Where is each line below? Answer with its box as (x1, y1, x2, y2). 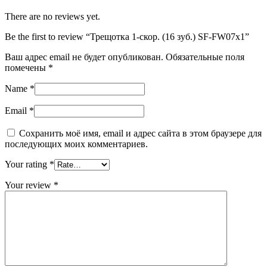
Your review (5, 179, 54, 190)
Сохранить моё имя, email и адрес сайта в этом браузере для (19, 128, 262, 138)
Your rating (5, 159, 49, 169)
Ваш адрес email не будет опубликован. (5, 51, 163, 62)
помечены (5, 62, 48, 73)
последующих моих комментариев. (5, 138, 148, 149)
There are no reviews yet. (5, 11, 100, 21)
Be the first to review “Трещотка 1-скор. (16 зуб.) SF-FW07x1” (5, 31, 249, 42)
